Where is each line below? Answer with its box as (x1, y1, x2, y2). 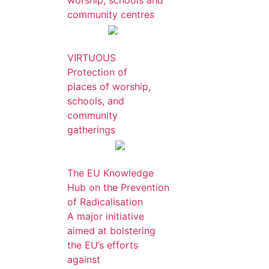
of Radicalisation (67, 196, 143, 208)
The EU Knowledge (67, 167, 154, 179)
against (67, 253, 100, 265)
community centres (67, 8, 154, 20)
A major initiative (67, 210, 144, 222)
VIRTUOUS (67, 52, 116, 64)
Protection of (67, 66, 127, 78)
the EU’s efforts (67, 239, 138, 251)
